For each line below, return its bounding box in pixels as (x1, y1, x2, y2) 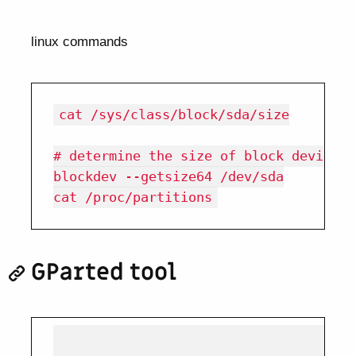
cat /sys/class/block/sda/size (58, 106, 289, 123)
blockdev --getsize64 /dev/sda (52, 168, 284, 185)
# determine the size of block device (52, 148, 339, 164)
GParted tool (31, 257, 177, 288)
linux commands (31, 33, 129, 49)
